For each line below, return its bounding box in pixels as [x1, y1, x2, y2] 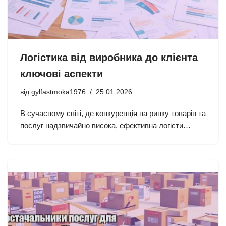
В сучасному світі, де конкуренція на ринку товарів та [20, 108, 206, 118]
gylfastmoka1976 [31, 88, 86, 96]
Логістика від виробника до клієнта [20, 51, 198, 63]
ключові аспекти [20, 68, 103, 79]
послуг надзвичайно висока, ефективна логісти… [20, 121, 191, 130]
